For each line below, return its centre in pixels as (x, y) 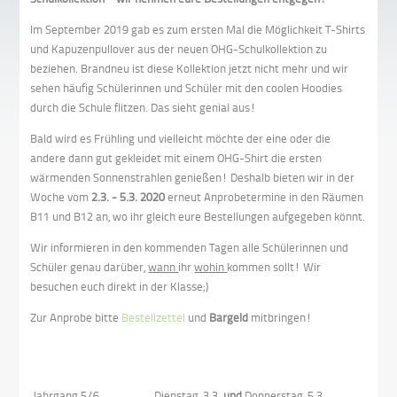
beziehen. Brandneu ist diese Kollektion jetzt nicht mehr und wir (190, 69)
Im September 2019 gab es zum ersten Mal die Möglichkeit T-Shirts (198, 30)
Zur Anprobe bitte (76, 318)
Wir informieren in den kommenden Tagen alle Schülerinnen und (190, 248)
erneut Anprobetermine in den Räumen (266, 197)
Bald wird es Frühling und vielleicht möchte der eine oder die (181, 139)
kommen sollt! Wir (274, 267)
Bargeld (230, 318)
